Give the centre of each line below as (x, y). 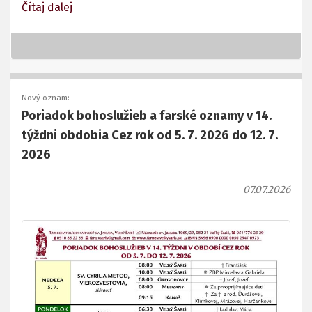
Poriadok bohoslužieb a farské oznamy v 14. (147, 116)
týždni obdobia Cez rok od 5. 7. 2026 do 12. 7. (150, 135)
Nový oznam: (46, 98)
